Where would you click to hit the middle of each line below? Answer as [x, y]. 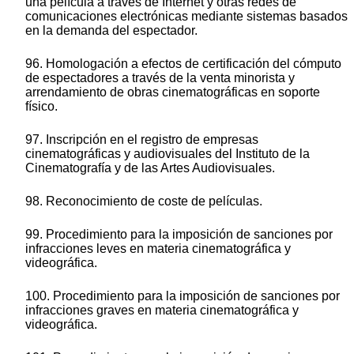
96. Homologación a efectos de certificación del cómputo [183, 64]
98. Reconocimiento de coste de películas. [144, 201]
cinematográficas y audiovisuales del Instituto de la [168, 154]
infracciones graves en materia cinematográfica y [162, 311]
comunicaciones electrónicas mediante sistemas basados [186, 17]
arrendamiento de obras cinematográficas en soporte [173, 92]
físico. [41, 107]
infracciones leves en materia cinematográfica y [158, 249]
